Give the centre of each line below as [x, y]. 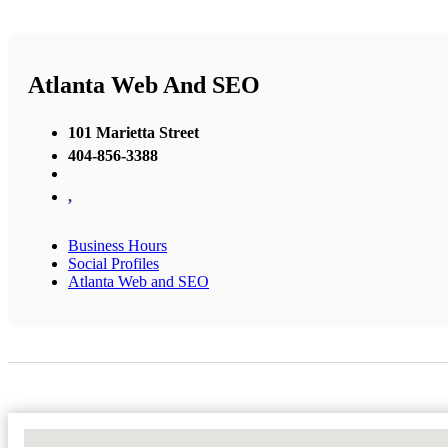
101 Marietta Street [133, 133]
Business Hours [117, 246]
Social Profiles [113, 264]
